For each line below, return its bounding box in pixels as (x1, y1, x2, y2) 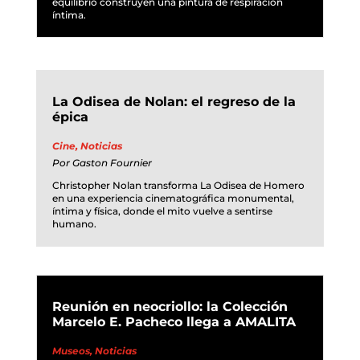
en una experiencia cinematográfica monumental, (51, 191, 294, 204)
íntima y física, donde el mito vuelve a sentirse (51, 204, 272, 217)
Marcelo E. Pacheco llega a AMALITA (51, 313, 296, 329)
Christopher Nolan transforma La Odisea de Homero (51, 178, 305, 191)
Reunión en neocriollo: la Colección (51, 298, 288, 314)
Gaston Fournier (72, 156, 152, 169)
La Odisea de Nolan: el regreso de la (51, 93, 296, 109)
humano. (51, 217, 96, 230)
